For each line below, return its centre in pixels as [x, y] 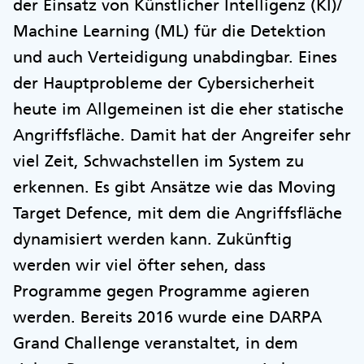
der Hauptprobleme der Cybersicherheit [164, 82]
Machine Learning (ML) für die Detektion [169, 30]
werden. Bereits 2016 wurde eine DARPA [167, 316]
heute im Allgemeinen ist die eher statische [178, 108]
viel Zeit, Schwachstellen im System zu [158, 160]
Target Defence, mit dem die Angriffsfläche [178, 212]
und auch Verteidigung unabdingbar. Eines [175, 56]
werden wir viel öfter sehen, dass [139, 264]
